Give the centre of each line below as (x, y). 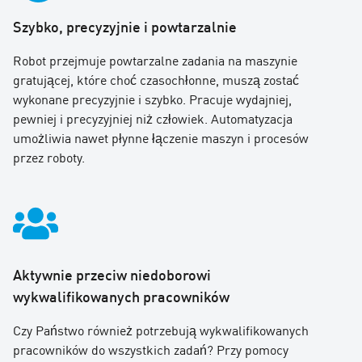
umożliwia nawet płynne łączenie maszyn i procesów (161, 137)
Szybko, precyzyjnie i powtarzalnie (125, 26)
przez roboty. (49, 156)
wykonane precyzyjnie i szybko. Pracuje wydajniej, (152, 98)
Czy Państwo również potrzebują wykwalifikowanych (161, 329)
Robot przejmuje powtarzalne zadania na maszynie (155, 59)
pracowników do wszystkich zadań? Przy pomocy (151, 349)
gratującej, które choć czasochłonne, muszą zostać (156, 79)
